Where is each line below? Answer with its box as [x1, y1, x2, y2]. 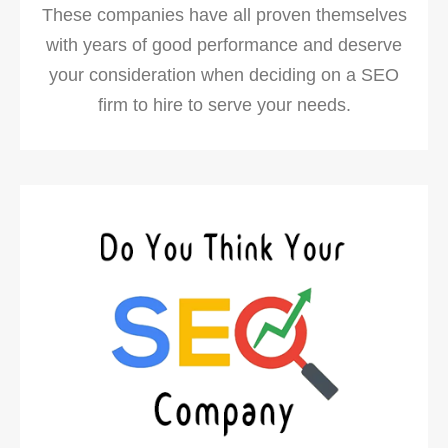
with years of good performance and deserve [46, 35, 402, 56]
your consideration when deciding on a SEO [49, 65, 399, 86]
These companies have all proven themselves [41, 5, 407, 26]
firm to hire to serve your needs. [97, 95, 351, 116]
